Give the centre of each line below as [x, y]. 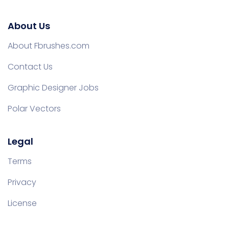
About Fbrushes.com [49, 46]
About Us [29, 26]
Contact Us [30, 67]
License [22, 203]
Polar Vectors [34, 109]
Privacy [22, 182]
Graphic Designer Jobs [53, 88]
